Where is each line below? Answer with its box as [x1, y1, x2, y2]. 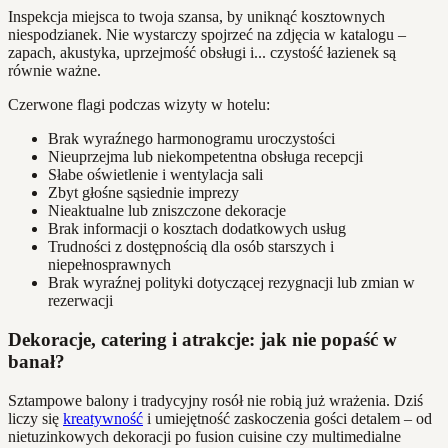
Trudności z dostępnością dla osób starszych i [48, 238, 334, 256]
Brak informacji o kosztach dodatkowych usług [48, 220, 346, 238]
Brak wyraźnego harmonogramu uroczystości [48, 130, 335, 148]
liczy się [8, 409, 63, 427]
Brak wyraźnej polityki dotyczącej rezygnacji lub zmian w [48, 274, 415, 292]
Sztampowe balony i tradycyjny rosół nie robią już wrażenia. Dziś [8, 391, 423, 409]
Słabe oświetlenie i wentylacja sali [48, 166, 263, 184]
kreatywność [63, 409, 143, 427]
